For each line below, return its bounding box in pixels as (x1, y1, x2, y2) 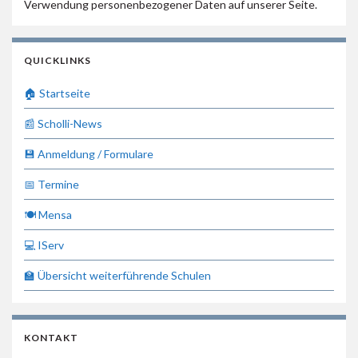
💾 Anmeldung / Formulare (24, 146, 153, 161)
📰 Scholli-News (24, 116, 102, 130)
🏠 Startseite (24, 86, 90, 100)
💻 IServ (24, 237, 64, 252)
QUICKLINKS (24, 54, 91, 66)
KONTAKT (24, 331, 78, 344)
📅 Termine (24, 177, 79, 191)
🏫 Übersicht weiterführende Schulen (24, 268, 211, 282)
